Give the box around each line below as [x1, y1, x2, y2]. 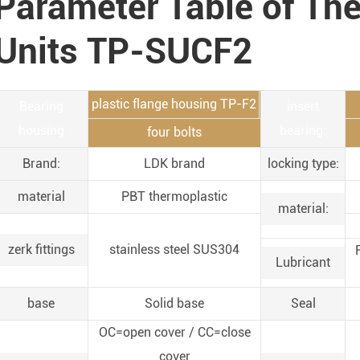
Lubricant [276, 255, 330, 270]
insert [287, 99, 319, 114]
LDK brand [144, 156, 205, 171]
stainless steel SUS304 [109, 242, 239, 257]
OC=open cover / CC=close [98, 325, 251, 340]
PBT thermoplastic [121, 189, 227, 204]
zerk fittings [7, 242, 75, 257]
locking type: [267, 156, 339, 171]
